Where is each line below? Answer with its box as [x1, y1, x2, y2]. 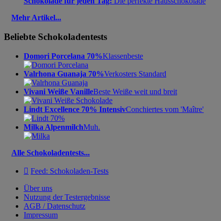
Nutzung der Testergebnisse [24, 192, 110, 201]
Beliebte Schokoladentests [4, 32, 107, 42]
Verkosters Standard [104, 69, 166, 78]
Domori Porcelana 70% [24, 51, 103, 60]
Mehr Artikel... [11, 13, 61, 22]
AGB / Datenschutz [24, 201, 85, 210]
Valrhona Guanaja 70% [24, 69, 104, 78]
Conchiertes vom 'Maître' [126, 105, 204, 113]
